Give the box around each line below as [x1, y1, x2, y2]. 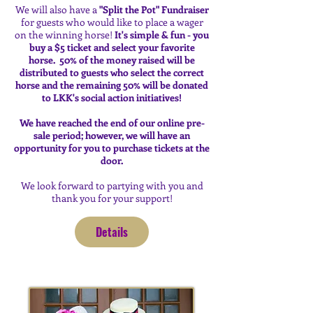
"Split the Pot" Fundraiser [99, 3, 209, 16]
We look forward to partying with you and [20, 179, 203, 192]
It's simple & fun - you [115, 28, 209, 41]
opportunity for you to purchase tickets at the [14, 141, 210, 154]
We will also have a [15, 3, 99, 16]
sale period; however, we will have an [34, 129, 190, 142]
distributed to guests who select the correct [20, 66, 204, 79]
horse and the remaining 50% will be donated [15, 78, 208, 92]
